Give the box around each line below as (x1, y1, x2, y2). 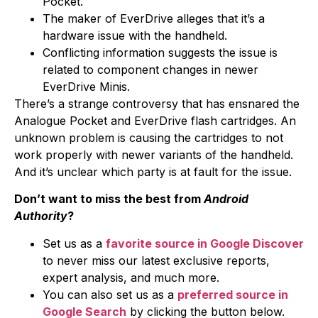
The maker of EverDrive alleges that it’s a (43, 11, 265, 26)
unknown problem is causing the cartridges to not (14, 130, 283, 145)
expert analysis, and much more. (43, 270, 219, 285)
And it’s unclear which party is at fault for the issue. (14, 164, 292, 179)
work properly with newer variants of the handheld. (14, 147, 293, 162)
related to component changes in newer (43, 62, 258, 77)
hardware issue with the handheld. (43, 28, 227, 43)
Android (204, 192, 248, 207)
